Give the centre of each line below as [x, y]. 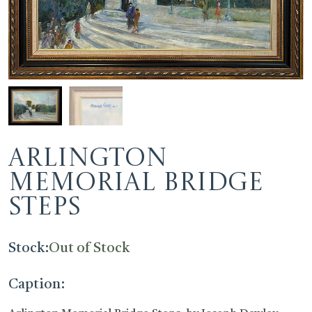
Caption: [37, 284]
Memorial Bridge [136, 184]
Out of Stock [89, 248]
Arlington [88, 159]
